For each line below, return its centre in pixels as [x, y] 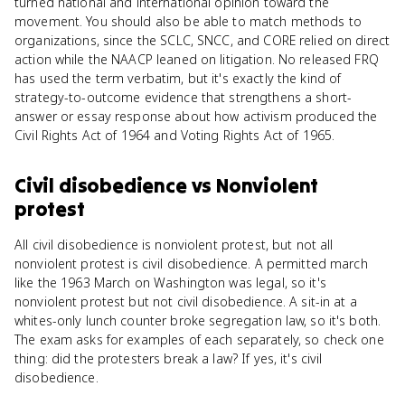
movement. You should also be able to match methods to [188, 21]
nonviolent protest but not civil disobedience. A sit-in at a [186, 301]
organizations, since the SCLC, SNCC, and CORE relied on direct [202, 40]
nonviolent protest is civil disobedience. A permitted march [191, 264]
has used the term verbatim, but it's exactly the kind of [178, 78]
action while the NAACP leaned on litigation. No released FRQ [197, 59]
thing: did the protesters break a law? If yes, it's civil [169, 358]
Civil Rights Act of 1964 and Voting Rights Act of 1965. [175, 135]
